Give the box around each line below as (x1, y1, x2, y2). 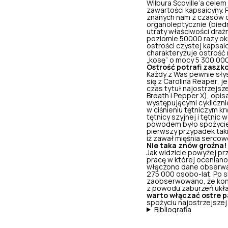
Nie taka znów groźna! (147, 141, 226, 149)
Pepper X (174, 92, 204, 99)
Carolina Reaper (163, 77, 217, 85)
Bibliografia (154, 206, 191, 213)
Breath (147, 92, 169, 99)
